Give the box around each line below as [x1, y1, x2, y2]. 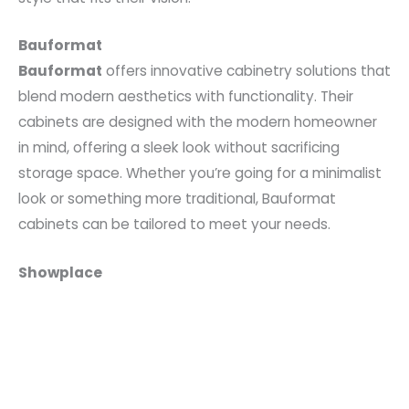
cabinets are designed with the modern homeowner [18, 112, 377, 132]
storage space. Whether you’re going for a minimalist [18, 163, 382, 184]
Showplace [18, 263, 102, 283]
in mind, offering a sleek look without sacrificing [18, 138, 340, 158]
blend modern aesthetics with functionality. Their [18, 87, 353, 107]
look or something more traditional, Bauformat [18, 189, 336, 209]
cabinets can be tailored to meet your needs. [18, 215, 330, 235]
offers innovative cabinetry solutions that [102, 61, 391, 81]
